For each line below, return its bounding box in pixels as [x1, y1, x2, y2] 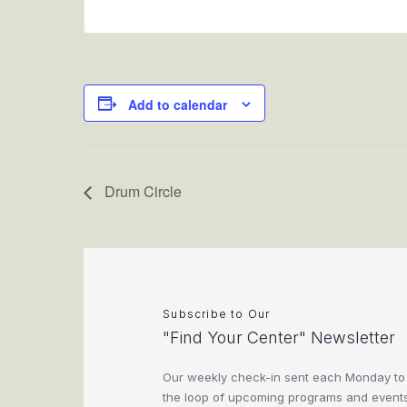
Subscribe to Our [163, 307, 271, 322]
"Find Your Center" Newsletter [163, 327, 396, 347]
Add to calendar [128, 95, 227, 114]
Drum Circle [101, 181, 182, 203]
